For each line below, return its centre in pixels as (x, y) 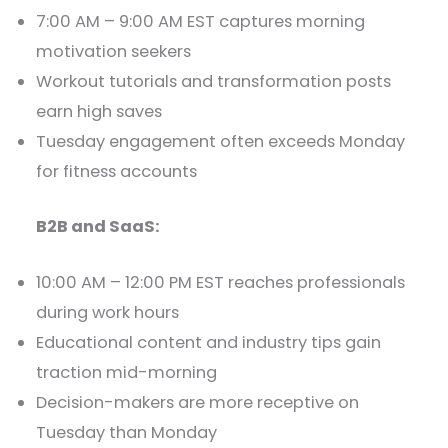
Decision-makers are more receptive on (198, 403)
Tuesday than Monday (127, 433)
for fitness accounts (117, 172)
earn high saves (99, 112)
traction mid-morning (127, 373)
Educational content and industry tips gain (209, 343)
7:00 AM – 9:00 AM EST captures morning (201, 22)
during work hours (108, 313)
